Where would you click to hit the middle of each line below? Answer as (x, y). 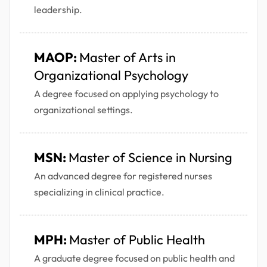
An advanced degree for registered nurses (123, 176)
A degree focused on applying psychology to (126, 94)
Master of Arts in (128, 58)
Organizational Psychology (111, 75)
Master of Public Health (137, 240)
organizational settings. (83, 110)
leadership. (58, 10)
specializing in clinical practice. (99, 192)
